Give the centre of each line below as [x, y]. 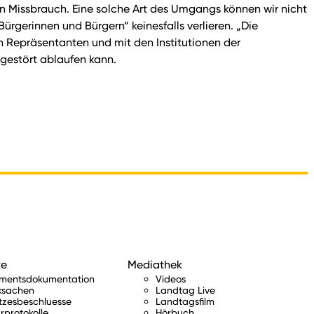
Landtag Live [186, 290]
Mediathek [155, 265]
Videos [171, 279]
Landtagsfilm [185, 301]
